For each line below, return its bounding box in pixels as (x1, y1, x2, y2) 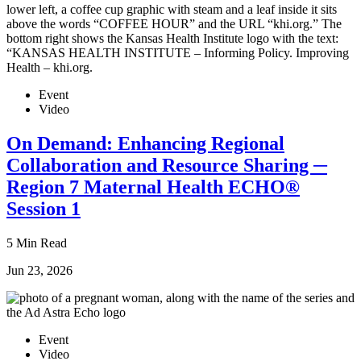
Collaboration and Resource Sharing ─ (6, 154, 327, 176)
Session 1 (6, 197, 81, 219)
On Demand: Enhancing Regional (6, 132, 284, 154)
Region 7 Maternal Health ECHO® (6, 176, 300, 197)
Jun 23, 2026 (6, 263, 73, 277)
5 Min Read (6, 235, 67, 250)
